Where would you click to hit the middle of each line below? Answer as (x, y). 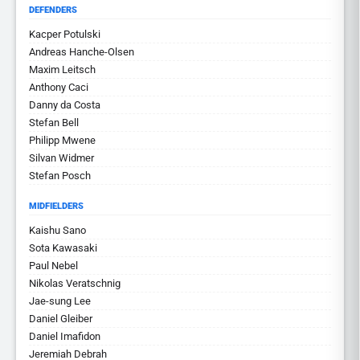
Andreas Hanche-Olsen (82, 52)
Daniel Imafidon (65, 336)
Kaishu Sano (57, 230)
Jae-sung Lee (60, 301)
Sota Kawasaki (63, 248)
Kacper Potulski (65, 34)
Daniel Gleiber (61, 319)
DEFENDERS (53, 10)
